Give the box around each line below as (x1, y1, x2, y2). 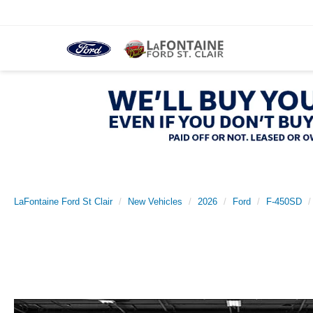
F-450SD (266, 196, 302, 208)
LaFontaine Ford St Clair (14, 196, 112, 208)
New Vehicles (128, 196, 182, 208)
